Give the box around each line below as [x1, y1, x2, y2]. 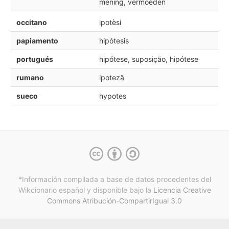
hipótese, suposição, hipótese [99, 54, 198, 63]
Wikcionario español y [18, 186, 91, 195]
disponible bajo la [90, 186, 153, 195]
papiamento [16, 36, 58, 45]
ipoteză [99, 73, 124, 82]
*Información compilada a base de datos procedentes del [18, 175, 211, 184]
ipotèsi [99, 17, 121, 27]
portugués [16, 54, 53, 63]
